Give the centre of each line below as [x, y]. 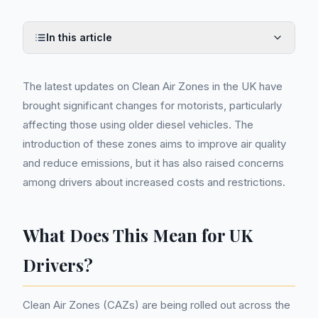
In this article [79, 37]
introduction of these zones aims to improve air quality [154, 144]
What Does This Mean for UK [138, 235]
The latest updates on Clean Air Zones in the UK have [153, 86]
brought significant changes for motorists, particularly [152, 105]
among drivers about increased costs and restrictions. [154, 182]
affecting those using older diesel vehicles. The [138, 125]
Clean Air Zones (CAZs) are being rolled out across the [157, 305]
